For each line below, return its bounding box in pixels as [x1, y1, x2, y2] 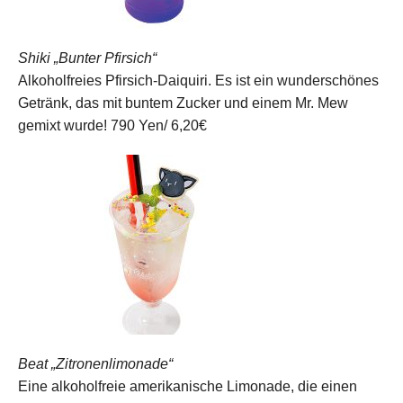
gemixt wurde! [18, 117, 107, 133]
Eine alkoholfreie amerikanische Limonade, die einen [18, 378, 357, 394]
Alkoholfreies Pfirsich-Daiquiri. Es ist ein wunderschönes [18, 72, 379, 88]
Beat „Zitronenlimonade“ [18, 355, 173, 372]
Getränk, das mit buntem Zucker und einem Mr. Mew [18, 94, 348, 111]
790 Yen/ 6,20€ [111, 117, 207, 133]
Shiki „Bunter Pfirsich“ [18, 49, 157, 66]
